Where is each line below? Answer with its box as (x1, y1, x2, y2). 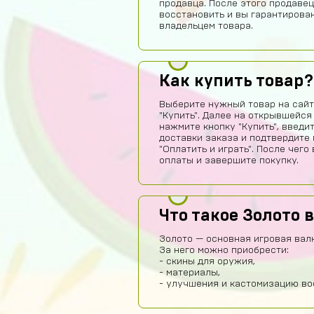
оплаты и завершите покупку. (159, 156, 299, 165)
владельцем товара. (159, 21, 253, 31)
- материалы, (159, 268, 220, 278)
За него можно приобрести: (159, 245, 289, 255)
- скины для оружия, (159, 257, 255, 266)
